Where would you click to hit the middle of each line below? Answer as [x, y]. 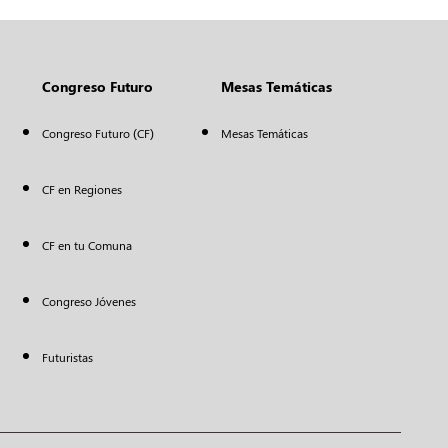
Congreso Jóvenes [88, 301]
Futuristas [67, 357]
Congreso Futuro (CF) [97, 133]
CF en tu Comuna [86, 245]
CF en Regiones [81, 189]
